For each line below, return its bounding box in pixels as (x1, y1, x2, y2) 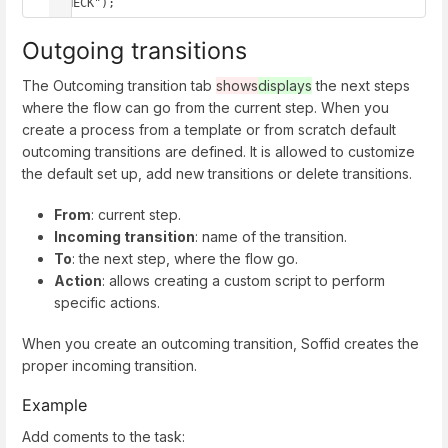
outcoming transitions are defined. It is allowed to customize (22, 142, 415, 160)
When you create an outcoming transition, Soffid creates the (22, 335, 419, 353)
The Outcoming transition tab (22, 76, 216, 94)
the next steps (312, 76, 410, 94)
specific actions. (54, 293, 160, 311)
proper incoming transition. (22, 357, 197, 375)
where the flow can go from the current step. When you (22, 98, 389, 116)
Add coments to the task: (22, 428, 185, 446)
